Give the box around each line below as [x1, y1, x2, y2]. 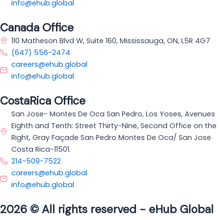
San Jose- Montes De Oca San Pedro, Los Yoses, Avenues [11, 109, 216, 119]
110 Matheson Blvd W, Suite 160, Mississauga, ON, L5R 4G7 [11, 36, 211, 46]
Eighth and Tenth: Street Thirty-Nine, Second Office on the [11, 121, 217, 131]
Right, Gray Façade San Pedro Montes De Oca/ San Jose [11, 133, 212, 142]
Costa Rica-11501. [11, 144, 71, 154]
